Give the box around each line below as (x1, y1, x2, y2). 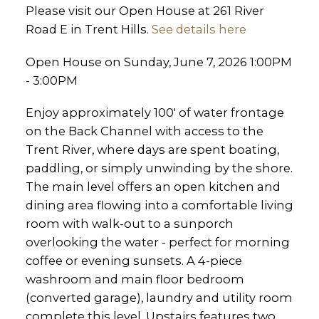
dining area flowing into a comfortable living (25, 198, 293, 213)
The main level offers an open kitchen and (25, 179, 281, 194)
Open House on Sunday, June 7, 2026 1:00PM (25, 54, 292, 69)
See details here (151, 22, 246, 36)
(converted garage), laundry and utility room (25, 291, 293, 305)
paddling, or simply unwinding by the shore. (25, 161, 293, 176)
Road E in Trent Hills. (25, 22, 152, 36)
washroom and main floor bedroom (25, 272, 244, 287)
